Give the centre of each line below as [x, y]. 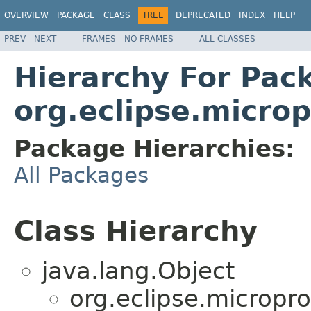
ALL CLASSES [227, 39]
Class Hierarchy [136, 231]
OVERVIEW [26, 15]
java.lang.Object [138, 271]
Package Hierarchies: [154, 148]
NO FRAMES [149, 39]
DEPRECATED [203, 15]
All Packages [81, 175]
